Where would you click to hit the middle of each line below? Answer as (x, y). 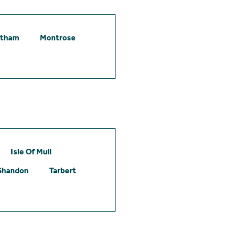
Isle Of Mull (31, 151)
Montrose (58, 37)
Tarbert (63, 170)
